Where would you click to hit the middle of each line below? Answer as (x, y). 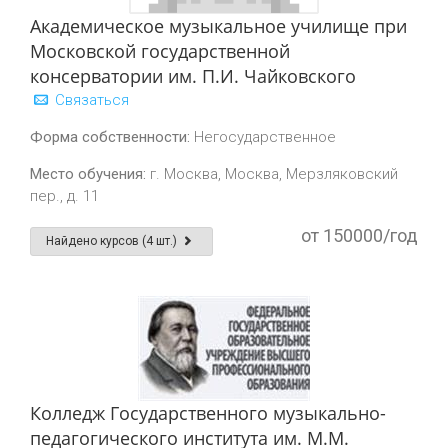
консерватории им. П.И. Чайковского (193, 76)
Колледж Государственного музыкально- (208, 413)
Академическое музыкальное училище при (218, 26)
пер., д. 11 (64, 196)
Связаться (90, 100)
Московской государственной (160, 51)
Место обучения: (88, 174)
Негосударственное (263, 137)
